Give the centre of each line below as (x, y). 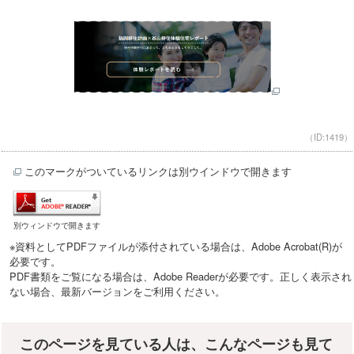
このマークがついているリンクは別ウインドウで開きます (157, 171)
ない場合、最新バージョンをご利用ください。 (118, 292)
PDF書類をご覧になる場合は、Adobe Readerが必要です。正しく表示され (181, 277)
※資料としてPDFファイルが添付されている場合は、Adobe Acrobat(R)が (176, 247)
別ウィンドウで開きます (57, 225)
